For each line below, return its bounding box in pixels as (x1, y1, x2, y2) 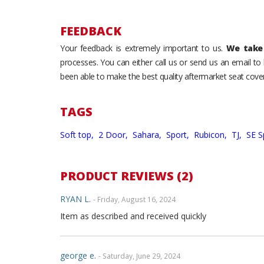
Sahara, (133, 129, 164, 140)
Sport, (166, 129, 192, 140)
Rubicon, (194, 129, 229, 140)
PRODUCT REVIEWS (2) (60, 168, 193, 184)
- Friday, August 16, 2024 (93, 194, 176, 204)
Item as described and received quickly (60, 210, 206, 222)
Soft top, (60, 129, 96, 140)
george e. (60, 250, 96, 261)
